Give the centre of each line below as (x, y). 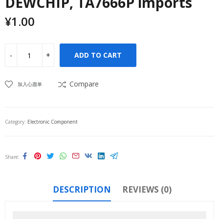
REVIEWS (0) (147, 189)
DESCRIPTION (82, 189)
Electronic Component (53, 122)
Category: (16, 122)
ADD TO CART (98, 55)
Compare (84, 84)
